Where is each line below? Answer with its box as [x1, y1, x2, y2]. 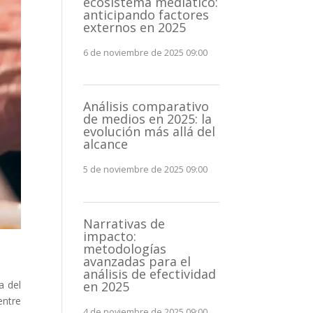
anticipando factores [83, 6, 210, 23]
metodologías [83, 240, 167, 257]
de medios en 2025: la [83, 110, 212, 128]
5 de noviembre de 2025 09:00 [83, 163, 208, 176]
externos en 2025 [83, 18, 187, 36]
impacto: [83, 227, 137, 245]
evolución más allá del [83, 123, 216, 140]
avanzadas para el [83, 252, 191, 270]
